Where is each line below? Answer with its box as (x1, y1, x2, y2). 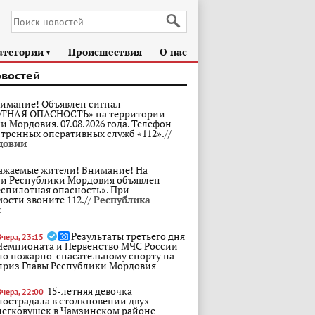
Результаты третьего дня (71, 229, 185, 243)
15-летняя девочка (47, 284, 132, 297)
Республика (94, 193, 150, 206)
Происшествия (68, 45, 143, 58)
